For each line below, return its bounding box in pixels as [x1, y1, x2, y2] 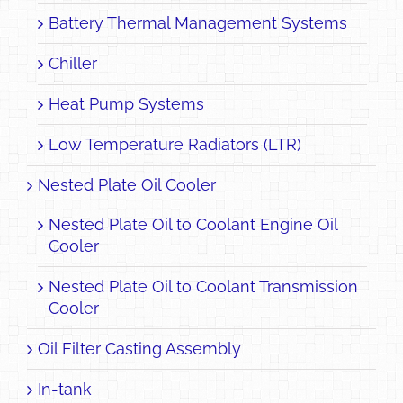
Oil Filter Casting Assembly [38, 338, 241, 358]
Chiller [49, 53, 97, 73]
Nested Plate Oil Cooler [38, 175, 216, 194]
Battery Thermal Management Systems [49, 13, 347, 32]
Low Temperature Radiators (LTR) [49, 134, 301, 154]
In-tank [38, 379, 92, 399]
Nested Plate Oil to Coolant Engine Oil [49, 214, 337, 234]
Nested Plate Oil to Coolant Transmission [49, 276, 358, 296]
